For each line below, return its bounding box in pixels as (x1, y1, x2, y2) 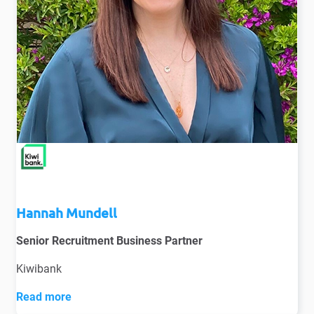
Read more (16, 289, 71, 303)
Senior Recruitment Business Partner (16, 233, 203, 247)
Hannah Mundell (16, 205, 117, 221)
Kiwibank (16, 261, 62, 275)
